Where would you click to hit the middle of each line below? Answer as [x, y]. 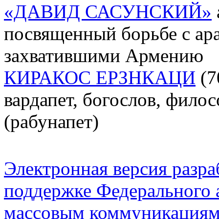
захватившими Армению [104, 55]
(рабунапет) [51, 121]
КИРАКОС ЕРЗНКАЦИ [100, 77]
